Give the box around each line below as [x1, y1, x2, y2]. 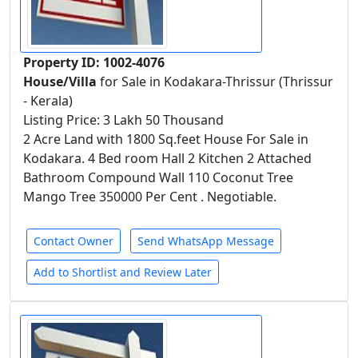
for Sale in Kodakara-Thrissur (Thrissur [100, 73, 333, 90]
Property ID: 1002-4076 [23, 54, 165, 71]
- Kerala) [23, 92, 73, 109]
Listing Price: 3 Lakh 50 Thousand [23, 111, 224, 129]
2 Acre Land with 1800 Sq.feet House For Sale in [23, 130, 308, 148]
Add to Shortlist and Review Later [34, 265, 212, 280]
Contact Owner [34, 233, 113, 249]
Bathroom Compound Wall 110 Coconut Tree [23, 169, 293, 186]
